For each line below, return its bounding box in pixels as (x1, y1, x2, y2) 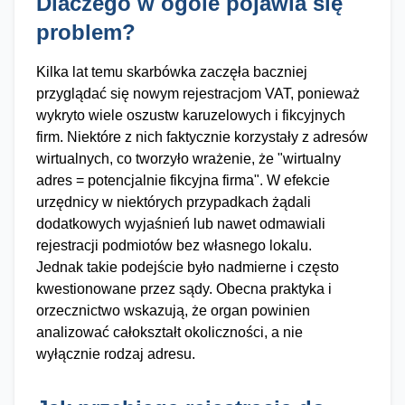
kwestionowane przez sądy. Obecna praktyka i (36, 281, 332, 297)
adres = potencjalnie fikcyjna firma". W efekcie (36, 173, 330, 188)
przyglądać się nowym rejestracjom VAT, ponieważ (36, 86, 360, 101)
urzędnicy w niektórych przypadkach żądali (36, 194, 311, 210)
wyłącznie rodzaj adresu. (36, 346, 195, 362)
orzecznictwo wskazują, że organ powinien (36, 303, 310, 318)
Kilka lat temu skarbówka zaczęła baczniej (36, 64, 307, 80)
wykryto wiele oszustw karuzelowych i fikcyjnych (36, 108, 345, 123)
